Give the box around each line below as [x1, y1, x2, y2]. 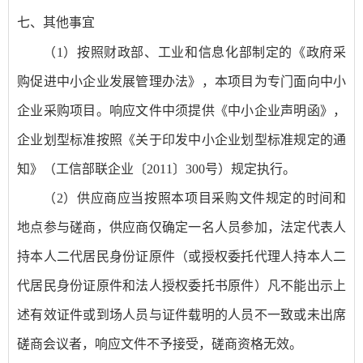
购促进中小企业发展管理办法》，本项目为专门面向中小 [17, 75, 346, 89]
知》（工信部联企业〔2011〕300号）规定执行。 [17, 162, 296, 177]
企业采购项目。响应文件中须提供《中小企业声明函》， [17, 104, 346, 118]
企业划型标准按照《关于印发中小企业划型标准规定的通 [17, 133, 346, 147]
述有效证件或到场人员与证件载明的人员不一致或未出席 [17, 308, 346, 322]
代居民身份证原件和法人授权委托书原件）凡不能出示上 [17, 279, 346, 293]
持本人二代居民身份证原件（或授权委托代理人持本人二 [17, 250, 346, 264]
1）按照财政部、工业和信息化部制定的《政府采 [56, 45, 347, 60]
